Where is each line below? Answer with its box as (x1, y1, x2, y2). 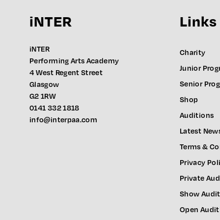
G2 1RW (29, 91, 56, 101)
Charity (180, 48, 206, 57)
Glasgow (29, 80, 59, 89)
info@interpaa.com (29, 115, 98, 124)
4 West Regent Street (29, 68, 103, 77)
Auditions (180, 110, 214, 120)
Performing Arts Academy (29, 56, 119, 65)
